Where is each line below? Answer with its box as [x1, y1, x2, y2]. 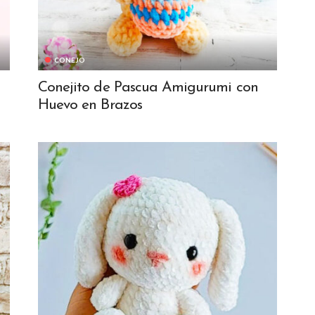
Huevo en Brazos [38, 98, 142, 113]
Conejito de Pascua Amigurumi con [38, 80, 258, 96]
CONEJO [54, 56, 85, 65]
